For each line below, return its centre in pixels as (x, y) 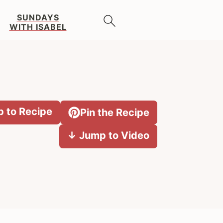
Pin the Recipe (115, 112)
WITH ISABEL (38, 27)
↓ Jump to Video (108, 135)
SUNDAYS (38, 17)
